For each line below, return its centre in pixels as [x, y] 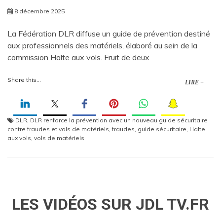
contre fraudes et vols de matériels [58, 129]
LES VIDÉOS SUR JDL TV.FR [110, 204]
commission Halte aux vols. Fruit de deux [78, 57]
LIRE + [194, 83]
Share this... [24, 80]
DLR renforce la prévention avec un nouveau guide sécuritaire [119, 120]
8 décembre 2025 [39, 11]
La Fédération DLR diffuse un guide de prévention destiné [109, 34]
